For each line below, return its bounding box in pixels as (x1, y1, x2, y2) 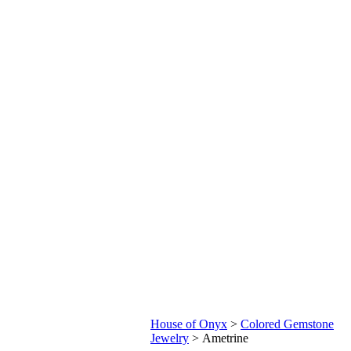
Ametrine (202, 331, 248, 345)
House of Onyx (150, 317, 227, 331)
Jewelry (150, 331, 189, 345)
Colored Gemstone (241, 317, 334, 331)
